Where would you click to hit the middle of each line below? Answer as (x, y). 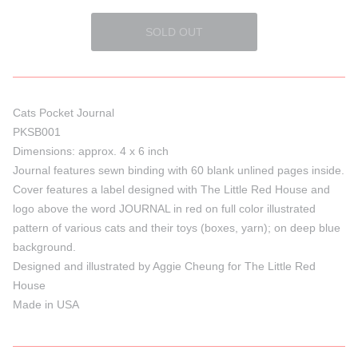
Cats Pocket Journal (64, 113)
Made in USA (46, 304)
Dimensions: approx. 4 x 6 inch (91, 151)
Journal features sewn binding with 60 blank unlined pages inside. (179, 170)
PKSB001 (37, 132)
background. (44, 247)
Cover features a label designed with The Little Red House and (171, 189)
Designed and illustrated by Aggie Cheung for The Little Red (164, 266)
